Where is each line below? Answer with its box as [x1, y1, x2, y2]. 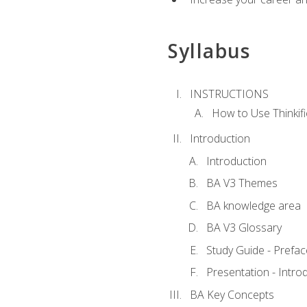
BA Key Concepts [189, 286, 274, 302]
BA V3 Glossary [206, 220, 282, 236]
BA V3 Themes [206, 175, 278, 191]
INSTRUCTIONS [189, 86, 269, 101]
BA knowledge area [206, 197, 301, 213]
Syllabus [167, 37, 251, 64]
